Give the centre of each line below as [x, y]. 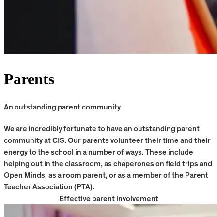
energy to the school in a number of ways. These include [99, 152]
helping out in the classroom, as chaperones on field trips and [108, 164]
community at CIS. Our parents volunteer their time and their [107, 141]
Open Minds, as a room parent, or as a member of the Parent [106, 176]
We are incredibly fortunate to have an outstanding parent [102, 129]
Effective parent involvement [108, 199]
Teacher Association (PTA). [49, 187]
